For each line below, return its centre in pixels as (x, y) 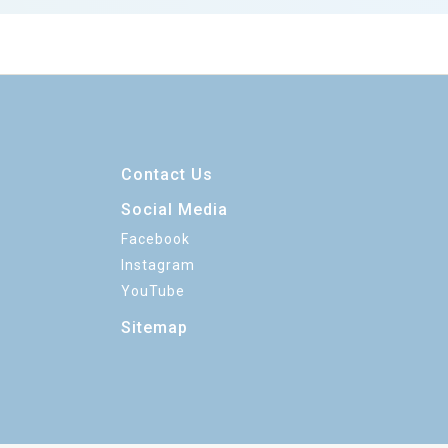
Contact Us (167, 174)
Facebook (156, 239)
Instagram (158, 265)
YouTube (153, 291)
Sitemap (155, 327)
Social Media (175, 209)
